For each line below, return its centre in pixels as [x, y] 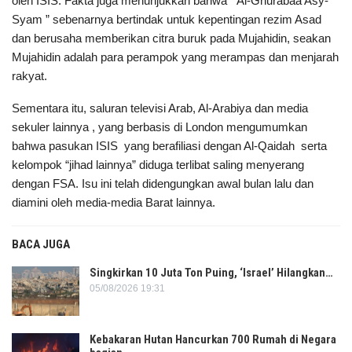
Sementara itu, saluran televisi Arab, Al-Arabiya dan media [160, 108]
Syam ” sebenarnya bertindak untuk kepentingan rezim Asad [167, 19]
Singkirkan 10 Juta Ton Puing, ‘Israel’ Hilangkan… [211, 272]
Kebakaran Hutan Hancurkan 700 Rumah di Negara [213, 340]
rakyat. [29, 75]
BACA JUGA [41, 244]
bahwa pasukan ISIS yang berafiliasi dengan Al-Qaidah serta [169, 145]
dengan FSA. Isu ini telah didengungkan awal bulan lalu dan [163, 183]
